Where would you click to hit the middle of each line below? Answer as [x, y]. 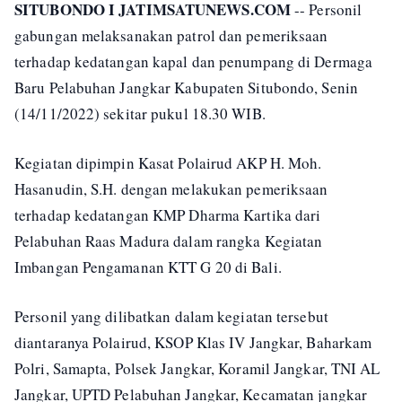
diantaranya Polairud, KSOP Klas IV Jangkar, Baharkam [193, 342]
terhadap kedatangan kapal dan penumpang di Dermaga [194, 61]
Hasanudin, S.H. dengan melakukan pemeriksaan [171, 188]
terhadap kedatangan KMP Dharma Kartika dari [168, 214]
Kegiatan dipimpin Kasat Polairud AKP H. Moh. [168, 162]
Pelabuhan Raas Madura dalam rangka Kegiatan [169, 240]
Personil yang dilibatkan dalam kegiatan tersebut [171, 316]
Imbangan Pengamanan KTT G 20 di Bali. [148, 267]
